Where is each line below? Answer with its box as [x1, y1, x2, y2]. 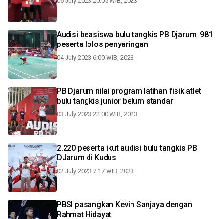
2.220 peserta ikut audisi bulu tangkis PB [57, 143, 197, 153]
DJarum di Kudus [57, 153, 116, 162]
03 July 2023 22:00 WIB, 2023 [57, 110, 137, 118]
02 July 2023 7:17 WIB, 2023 [57, 167, 134, 175]
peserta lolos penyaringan [57, 40, 148, 49]
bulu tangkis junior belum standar [57, 96, 173, 106]
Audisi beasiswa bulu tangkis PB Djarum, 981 [57, 30, 213, 39]
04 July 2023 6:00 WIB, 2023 [57, 54, 134, 61]
